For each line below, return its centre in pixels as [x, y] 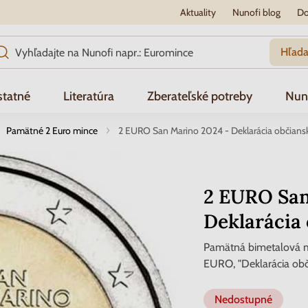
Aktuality [198, 12]
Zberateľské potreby [200, 96]
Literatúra [89, 96]
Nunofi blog [256, 12]
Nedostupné [243, 299]
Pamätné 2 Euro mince [52, 131]
